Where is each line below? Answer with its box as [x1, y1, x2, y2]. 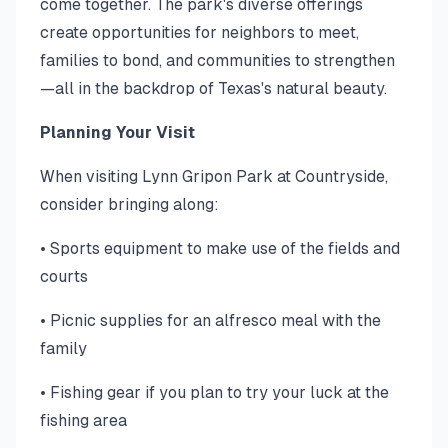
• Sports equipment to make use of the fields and [40, 239, 400, 258]
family [40, 339, 87, 358]
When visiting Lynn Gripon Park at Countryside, [40, 167, 388, 186]
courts [40, 267, 88, 286]
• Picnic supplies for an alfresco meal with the [40, 311, 381, 330]
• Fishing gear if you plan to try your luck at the [40, 383, 389, 402]
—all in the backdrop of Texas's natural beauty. [40, 79, 387, 98]
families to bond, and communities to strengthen [40, 51, 395, 70]
